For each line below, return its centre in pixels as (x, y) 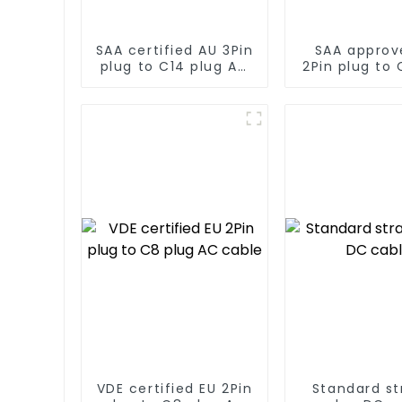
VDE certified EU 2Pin (175, 388)
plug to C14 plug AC (175, 66)
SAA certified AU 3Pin (175, 50)
